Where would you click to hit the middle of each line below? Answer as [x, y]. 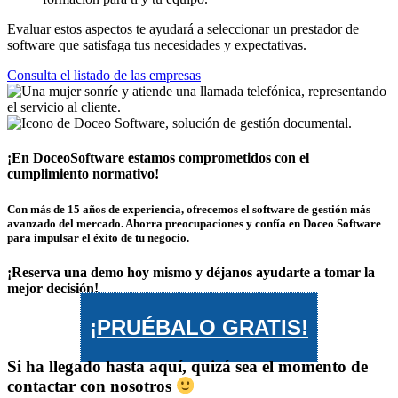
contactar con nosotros [92, 386]
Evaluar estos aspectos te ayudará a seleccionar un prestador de [183, 29]
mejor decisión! [53, 288]
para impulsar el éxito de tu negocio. [98, 237]
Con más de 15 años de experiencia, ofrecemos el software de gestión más [189, 209]
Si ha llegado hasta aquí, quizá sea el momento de [187, 366]
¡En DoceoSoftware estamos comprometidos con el [158, 158]
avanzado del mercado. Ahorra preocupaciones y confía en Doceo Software [194, 223]
